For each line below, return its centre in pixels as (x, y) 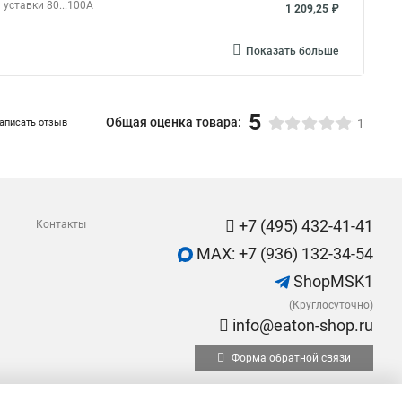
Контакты (61, 224)
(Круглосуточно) (331, 305)
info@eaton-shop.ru (301, 325)
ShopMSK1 (332, 281)
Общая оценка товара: (174, 122)
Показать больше (292, 51)
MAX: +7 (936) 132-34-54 (283, 253)
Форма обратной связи (290, 358)
